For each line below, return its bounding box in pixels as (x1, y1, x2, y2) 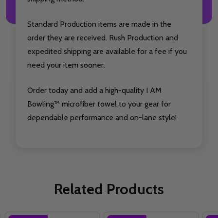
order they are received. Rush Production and (27, 33, 178, 43)
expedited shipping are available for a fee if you (27, 47, 187, 56)
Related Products (54, 180, 164, 199)
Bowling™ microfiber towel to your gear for (27, 99, 171, 109)
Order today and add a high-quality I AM (27, 86, 162, 95)
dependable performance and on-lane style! (27, 113, 177, 123)
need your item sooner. (27, 60, 105, 70)
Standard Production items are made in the (27, 19, 171, 29)
